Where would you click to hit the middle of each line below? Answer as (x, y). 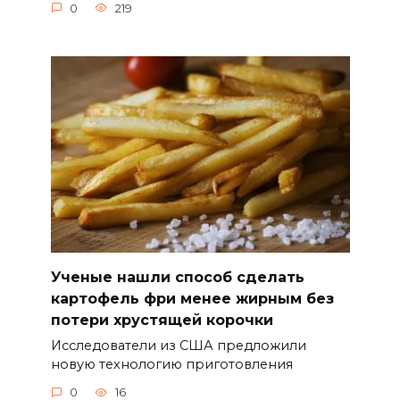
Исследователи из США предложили (178, 345)
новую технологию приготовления (171, 364)
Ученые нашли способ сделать (177, 277)
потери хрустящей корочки (162, 320)
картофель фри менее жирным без (192, 298)
